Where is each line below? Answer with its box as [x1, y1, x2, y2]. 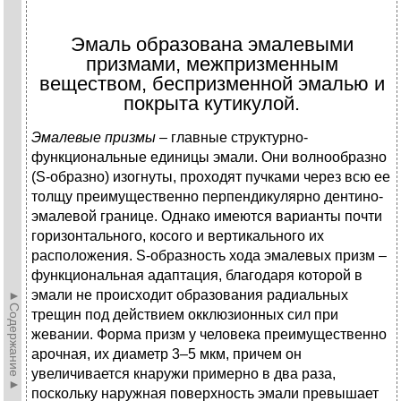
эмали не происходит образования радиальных [31, 287, 348, 303]
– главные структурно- [159, 130, 308, 146]
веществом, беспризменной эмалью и [38, 73, 385, 96]
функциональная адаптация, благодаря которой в [31, 268, 363, 284]
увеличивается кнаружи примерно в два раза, [31, 366, 336, 382]
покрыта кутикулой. [124, 92, 300, 115]
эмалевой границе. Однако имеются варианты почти [31, 209, 382, 225]
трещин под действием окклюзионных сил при [31, 307, 338, 323]
